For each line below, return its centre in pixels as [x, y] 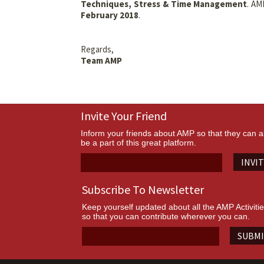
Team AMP [101, 61]
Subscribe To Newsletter [143, 190]
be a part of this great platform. [138, 143]
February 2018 [110, 15]
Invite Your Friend [124, 116]
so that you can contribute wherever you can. [166, 217]
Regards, [97, 49]
